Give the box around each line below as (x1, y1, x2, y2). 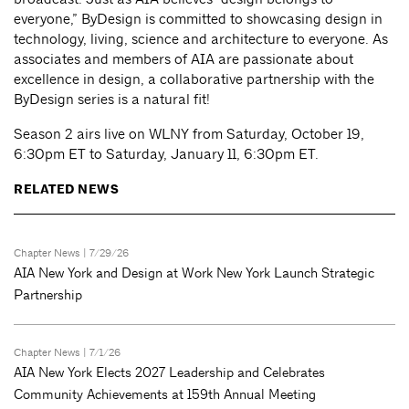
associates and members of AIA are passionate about (14, 50, 353, 68)
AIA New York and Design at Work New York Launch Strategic (14, 264, 374, 282)
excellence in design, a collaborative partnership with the (14, 70, 374, 88)
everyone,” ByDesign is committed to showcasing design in (14, 10, 383, 27)
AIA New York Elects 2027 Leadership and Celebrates (14, 363, 325, 382)
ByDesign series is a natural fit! (14, 90, 210, 108)
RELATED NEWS (14, 181, 119, 198)
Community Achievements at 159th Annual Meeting (14, 385, 316, 404)
